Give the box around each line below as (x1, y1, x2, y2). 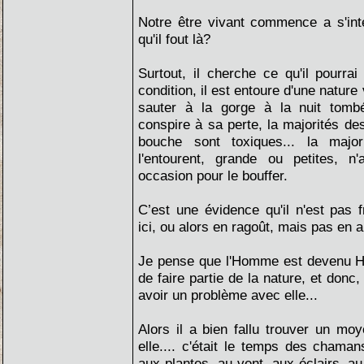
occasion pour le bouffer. (138, 167, 288, 184)
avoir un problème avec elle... (138, 287, 318, 303)
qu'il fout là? (138, 31, 210, 47)
